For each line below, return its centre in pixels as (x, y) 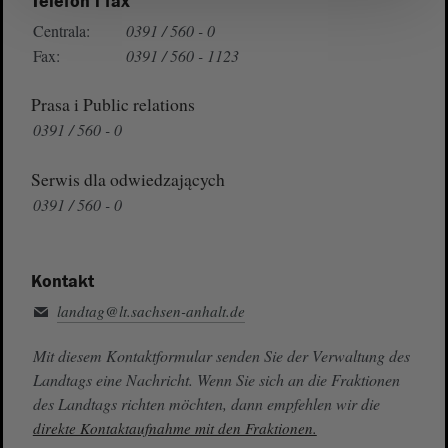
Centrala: (61, 30)
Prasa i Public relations (112, 104)
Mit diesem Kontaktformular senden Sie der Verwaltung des (221, 355)
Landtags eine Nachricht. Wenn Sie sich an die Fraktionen (216, 379)
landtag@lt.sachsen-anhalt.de (150, 310)
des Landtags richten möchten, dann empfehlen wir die (206, 403)
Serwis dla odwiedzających (127, 178)
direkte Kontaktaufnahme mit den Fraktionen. (174, 427)
